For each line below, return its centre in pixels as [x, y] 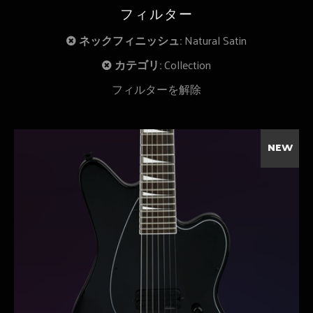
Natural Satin [216, 40]
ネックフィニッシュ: [130, 40]
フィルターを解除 [156, 89]
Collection [188, 65]
